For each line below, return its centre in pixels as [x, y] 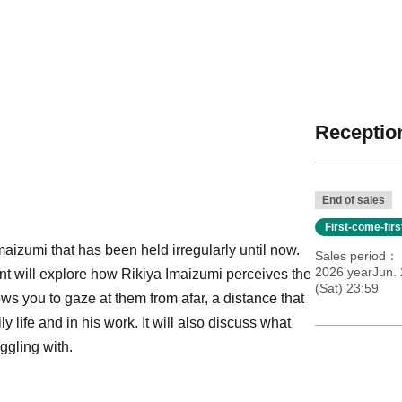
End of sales [353, 200]
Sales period [350, 255]
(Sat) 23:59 [346, 288]
